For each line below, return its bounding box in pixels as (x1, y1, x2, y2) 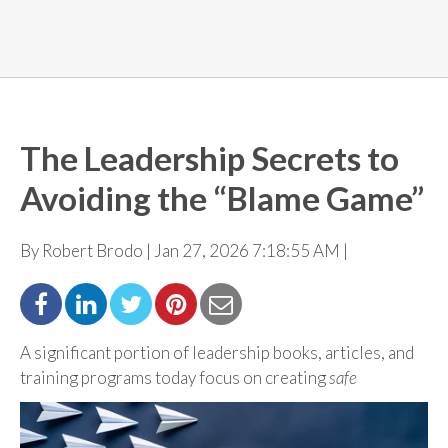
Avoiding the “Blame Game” (20, 178, 424, 218)
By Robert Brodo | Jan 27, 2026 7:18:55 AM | (20, 240, 348, 261)
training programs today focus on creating (20, 367, 329, 388)
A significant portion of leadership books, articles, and (20, 342, 414, 363)
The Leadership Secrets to (20, 138, 399, 178)
